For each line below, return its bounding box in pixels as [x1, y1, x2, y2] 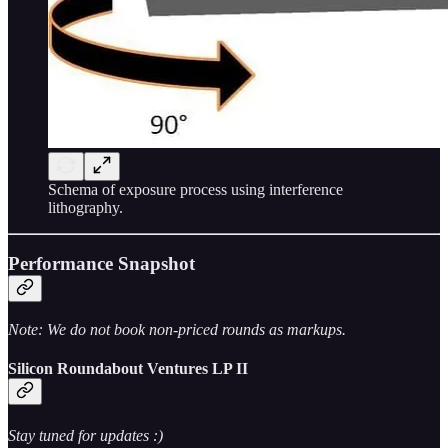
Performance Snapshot [8, 253, 195, 275]
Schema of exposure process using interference [48, 180, 343, 198]
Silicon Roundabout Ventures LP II [8, 360, 248, 378]
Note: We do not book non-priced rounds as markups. [8, 321, 346, 339]
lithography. [48, 198, 123, 216]
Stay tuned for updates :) [8, 426, 163, 444]
